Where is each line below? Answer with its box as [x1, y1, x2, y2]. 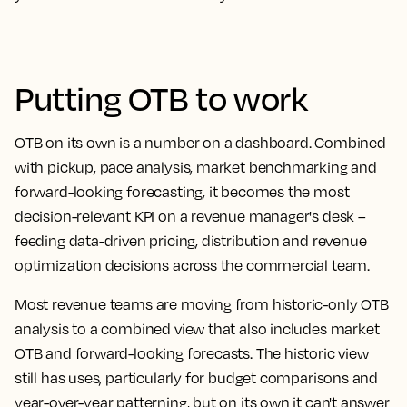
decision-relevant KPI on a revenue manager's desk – [15, 207, 366, 225]
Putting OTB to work [15, 77, 308, 118]
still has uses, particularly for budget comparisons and [15, 369, 379, 387]
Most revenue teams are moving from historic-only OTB [15, 295, 389, 313]
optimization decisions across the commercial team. [15, 256, 371, 274]
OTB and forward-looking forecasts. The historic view [15, 344, 369, 362]
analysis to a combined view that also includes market [15, 320, 380, 338]
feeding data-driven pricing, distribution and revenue [15, 232, 367, 250]
